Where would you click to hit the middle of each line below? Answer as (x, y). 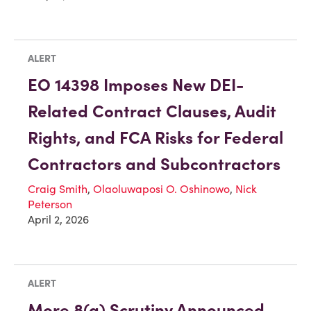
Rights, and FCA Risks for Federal (155, 137)
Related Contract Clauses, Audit (152, 111)
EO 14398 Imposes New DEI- (136, 85)
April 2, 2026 (58, 219)
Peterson (50, 204)
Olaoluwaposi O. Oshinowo (161, 188)
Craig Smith (58, 188)
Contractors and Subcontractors (154, 164)
